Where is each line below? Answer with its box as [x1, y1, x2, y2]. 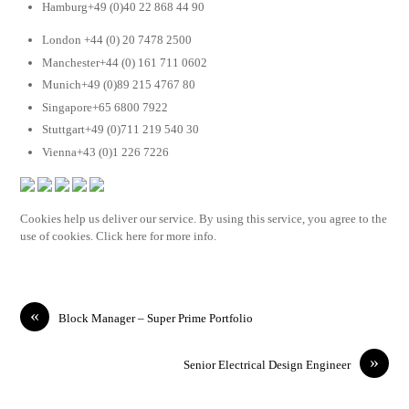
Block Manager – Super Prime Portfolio [58, 310, 254, 325]
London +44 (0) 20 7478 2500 [42, 33, 193, 47]
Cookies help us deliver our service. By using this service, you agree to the [20, 212, 388, 226]
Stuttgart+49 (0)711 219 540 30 [42, 122, 200, 137]
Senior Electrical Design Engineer [183, 357, 351, 372]
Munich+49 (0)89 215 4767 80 [42, 78, 196, 92]
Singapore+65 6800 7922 [42, 100, 169, 114]
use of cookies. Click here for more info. [20, 229, 217, 244]
